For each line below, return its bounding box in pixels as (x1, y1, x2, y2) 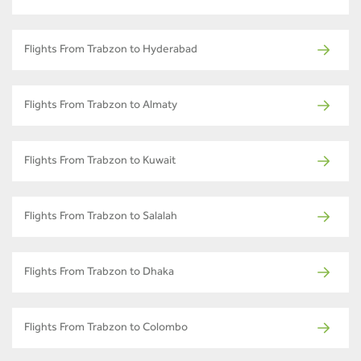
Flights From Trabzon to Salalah (24, 212, 177, 224)
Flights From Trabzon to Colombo (24, 323, 188, 335)
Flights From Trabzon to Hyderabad (24, 45, 197, 57)
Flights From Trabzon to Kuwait (24, 156, 176, 168)
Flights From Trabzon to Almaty (24, 101, 177, 113)
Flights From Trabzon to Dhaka (24, 268, 174, 280)
